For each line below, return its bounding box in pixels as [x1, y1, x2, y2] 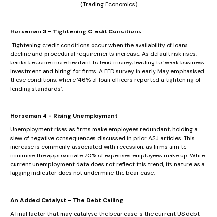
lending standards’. [10, 85, 64, 93]
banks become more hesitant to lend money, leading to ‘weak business [10, 59, 204, 67]
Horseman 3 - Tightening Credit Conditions [10, 28, 143, 36]
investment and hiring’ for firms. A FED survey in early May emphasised [10, 67, 204, 76]
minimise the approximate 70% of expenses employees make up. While [10, 152, 205, 160]
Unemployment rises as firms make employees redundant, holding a [10, 125, 198, 134]
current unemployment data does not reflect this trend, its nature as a [10, 160, 205, 169]
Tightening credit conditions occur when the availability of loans [12, 41, 188, 49]
